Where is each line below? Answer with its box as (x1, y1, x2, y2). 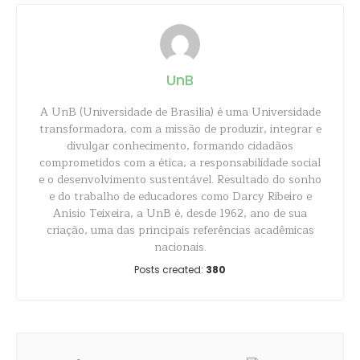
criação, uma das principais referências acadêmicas (46, 221, 314, 239)
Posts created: (134, 263, 206, 276)
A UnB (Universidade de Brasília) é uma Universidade (39, 103, 321, 121)
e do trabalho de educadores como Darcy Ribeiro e (48, 187, 312, 206)
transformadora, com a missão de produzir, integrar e (39, 120, 321, 138)
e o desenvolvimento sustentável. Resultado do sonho (39, 170, 321, 189)
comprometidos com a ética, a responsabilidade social (39, 153, 321, 172)
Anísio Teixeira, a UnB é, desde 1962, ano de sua (53, 204, 307, 223)
